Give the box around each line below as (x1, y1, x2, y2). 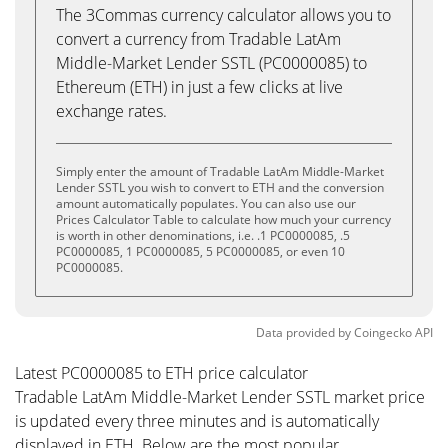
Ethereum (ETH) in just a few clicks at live (56, 76, 343, 98)
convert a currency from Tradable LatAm (56, 28, 341, 50)
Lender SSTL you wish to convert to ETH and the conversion (56, 179, 384, 196)
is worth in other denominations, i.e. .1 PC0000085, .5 (56, 227, 350, 244)
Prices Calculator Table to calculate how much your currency (56, 211, 391, 228)
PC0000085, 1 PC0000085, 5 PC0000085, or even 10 (56, 243, 345, 260)
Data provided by (256, 324, 351, 341)
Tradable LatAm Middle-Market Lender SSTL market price (15, 386, 425, 408)
